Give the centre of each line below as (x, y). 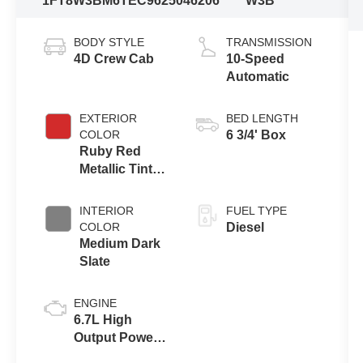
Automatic (257, 77)
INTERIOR (107, 211)
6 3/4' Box (256, 135)
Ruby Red (111, 152)
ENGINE (96, 303)
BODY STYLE (109, 43)
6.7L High (103, 320)
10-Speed (255, 59)
